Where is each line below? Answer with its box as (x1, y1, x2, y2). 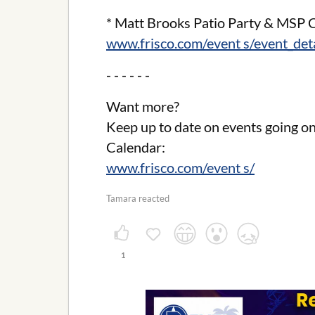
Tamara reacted (106, 193, 169, 205)
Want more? (106, 98, 179, 115)
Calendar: (106, 139, 165, 156)
